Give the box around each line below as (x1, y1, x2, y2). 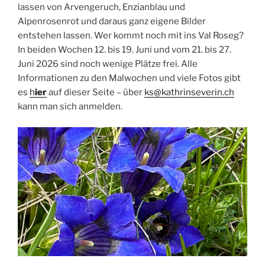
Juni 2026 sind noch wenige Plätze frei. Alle (18, 59, 198, 70)
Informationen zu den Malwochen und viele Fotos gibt (18, 73, 241, 84)
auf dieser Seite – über (47, 87, 144, 98)
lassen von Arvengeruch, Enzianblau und (18, 2, 185, 13)
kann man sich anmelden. (18, 101, 122, 112)
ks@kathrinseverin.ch (144, 87, 234, 98)
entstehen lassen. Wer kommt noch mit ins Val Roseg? (18, 30, 244, 41)
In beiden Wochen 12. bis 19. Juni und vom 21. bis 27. (18, 44, 231, 56)
